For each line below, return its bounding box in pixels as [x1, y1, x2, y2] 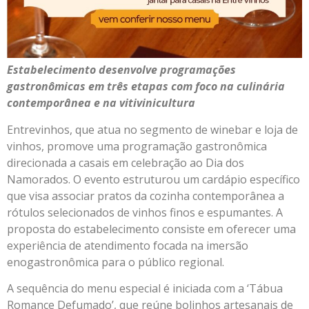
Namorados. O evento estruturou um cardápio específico [7, 171, 300, 187]
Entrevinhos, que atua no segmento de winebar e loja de [7, 121, 298, 137]
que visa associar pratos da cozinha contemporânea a [7, 188, 284, 203]
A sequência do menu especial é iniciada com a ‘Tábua [7, 281, 283, 297]
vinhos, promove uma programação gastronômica [7, 138, 267, 154]
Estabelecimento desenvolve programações [7, 62, 236, 78]
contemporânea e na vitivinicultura [7, 95, 195, 111]
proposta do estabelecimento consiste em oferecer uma [7, 221, 296, 237]
